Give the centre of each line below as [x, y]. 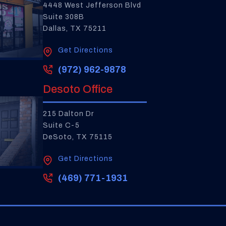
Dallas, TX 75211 [74, 29]
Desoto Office [77, 89]
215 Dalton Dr [68, 114]
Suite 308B [63, 17]
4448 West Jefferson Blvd [92, 5]
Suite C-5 [61, 125]
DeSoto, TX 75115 [77, 137]
